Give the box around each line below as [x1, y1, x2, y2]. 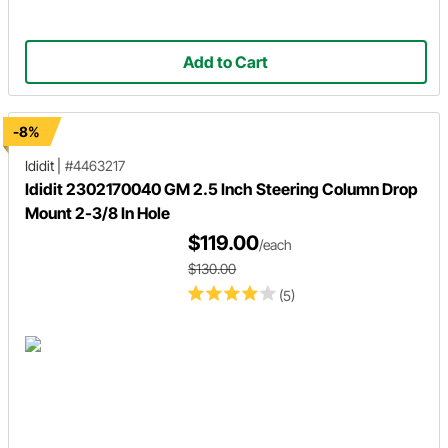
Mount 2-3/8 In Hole [25, 202, 170, 223]
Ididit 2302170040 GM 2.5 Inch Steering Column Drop [25, 178, 418, 199]
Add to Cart [183, 51, 269, 72]
